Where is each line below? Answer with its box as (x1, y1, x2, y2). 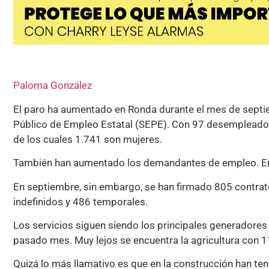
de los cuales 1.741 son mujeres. (13, 133, 162, 145)
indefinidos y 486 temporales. (13, 195, 148, 208)
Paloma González (13, 79, 92, 92)
